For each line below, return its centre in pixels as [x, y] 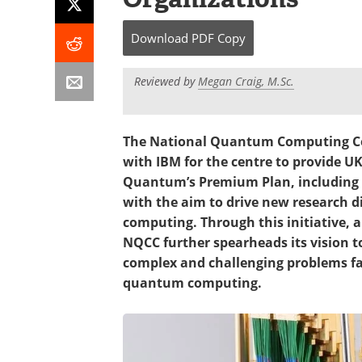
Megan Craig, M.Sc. [246, 81]
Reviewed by [166, 81]
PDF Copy [219, 38]
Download [160, 38]
